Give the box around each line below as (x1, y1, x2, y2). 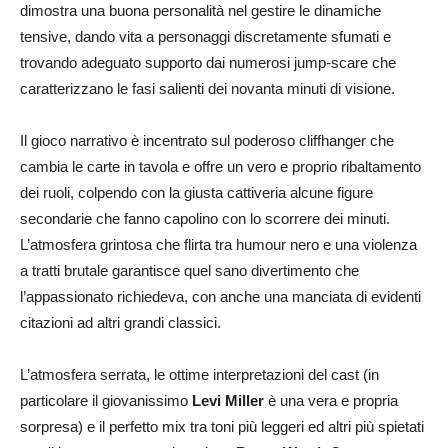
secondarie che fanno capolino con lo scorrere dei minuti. (20, 209, 390, 227)
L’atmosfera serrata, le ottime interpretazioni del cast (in (20, 365, 379, 383)
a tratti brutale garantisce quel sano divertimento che (20, 261, 359, 279)
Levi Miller (192, 391, 264, 409)
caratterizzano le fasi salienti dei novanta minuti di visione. (20, 79, 395, 97)
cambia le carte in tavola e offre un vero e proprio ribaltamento (20, 157, 421, 175)
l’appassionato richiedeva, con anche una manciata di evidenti (20, 287, 421, 305)
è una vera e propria (264, 391, 398, 409)
